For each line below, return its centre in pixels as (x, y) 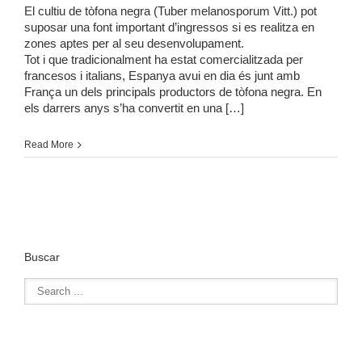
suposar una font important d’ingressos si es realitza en (169, 27)
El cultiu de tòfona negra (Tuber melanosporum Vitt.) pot (170, 11)
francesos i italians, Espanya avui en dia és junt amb (162, 75)
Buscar (42, 257)
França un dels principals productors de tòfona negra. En (173, 91)
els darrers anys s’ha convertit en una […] (134, 107)
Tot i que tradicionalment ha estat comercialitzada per (164, 59)
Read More (49, 144)
